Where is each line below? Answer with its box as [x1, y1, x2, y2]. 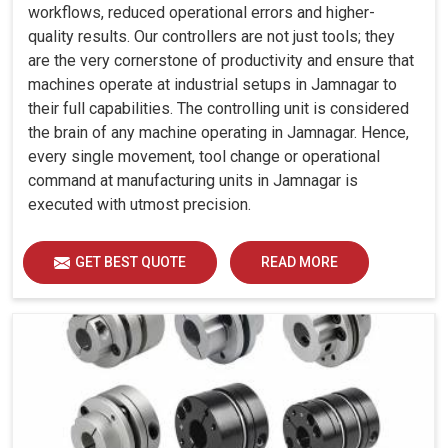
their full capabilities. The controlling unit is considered [28, 99, 409, 119]
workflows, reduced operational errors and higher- [28, 3, 375, 23]
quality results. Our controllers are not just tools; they [28, 27, 395, 47]
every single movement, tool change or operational [28, 147, 380, 167]
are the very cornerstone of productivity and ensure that [28, 51, 414, 71]
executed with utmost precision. [28, 195, 251, 215]
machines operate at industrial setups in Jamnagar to [28, 75, 397, 95]
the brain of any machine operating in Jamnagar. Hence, [28, 123, 409, 143]
